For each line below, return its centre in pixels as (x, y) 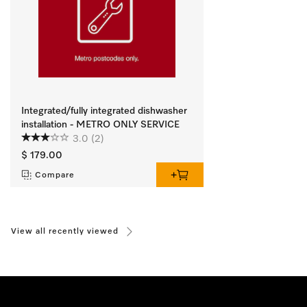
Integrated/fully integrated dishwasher (104, 111)
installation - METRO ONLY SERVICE (100, 124)
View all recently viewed (65, 231)
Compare (55, 175)
